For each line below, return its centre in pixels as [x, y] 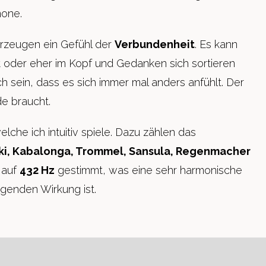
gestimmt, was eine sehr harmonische [149, 170]
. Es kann [216, 44]
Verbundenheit [155, 44]
